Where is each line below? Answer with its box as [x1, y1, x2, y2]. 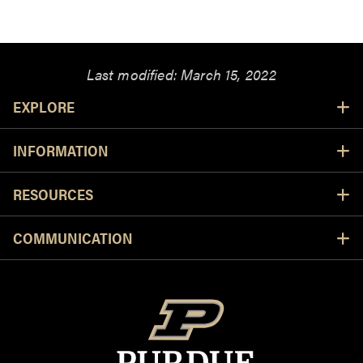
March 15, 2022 [181, 64, 277, 85]
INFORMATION [13, 139, 109, 161]
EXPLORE [13, 96, 75, 117]
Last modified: [86, 64, 181, 85]
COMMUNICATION [13, 227, 133, 249]
